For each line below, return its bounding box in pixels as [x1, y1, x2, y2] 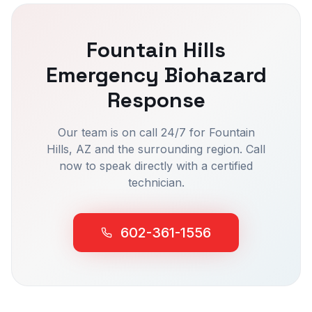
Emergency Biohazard [45, 61, 267, 88]
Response [107, 86, 205, 114]
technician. [127, 175, 185, 189]
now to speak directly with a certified [59, 159, 253, 173]
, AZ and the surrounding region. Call [69, 142, 265, 156]
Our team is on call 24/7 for [57, 125, 209, 139]
